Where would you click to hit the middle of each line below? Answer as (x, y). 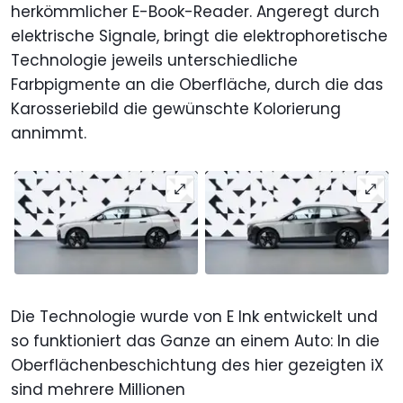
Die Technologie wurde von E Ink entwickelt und (194, 317)
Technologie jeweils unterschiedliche (154, 61)
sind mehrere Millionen (98, 390)
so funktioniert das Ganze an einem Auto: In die (195, 341)
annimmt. (49, 134)
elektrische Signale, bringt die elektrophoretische (199, 36)
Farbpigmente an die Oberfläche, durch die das (197, 85)
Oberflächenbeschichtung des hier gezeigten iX (197, 366)
